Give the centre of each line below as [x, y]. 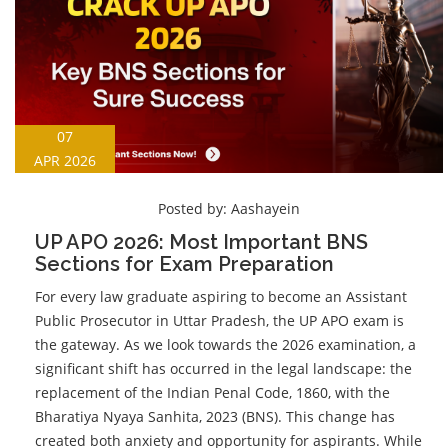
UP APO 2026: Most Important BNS [201, 241]
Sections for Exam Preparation [184, 263]
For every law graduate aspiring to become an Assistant [221, 296]
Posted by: [194, 208]
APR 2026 [65, 160]
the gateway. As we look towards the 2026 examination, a [225, 344]
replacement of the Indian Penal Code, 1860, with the [212, 392]
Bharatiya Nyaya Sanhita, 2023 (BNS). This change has [215, 416]
